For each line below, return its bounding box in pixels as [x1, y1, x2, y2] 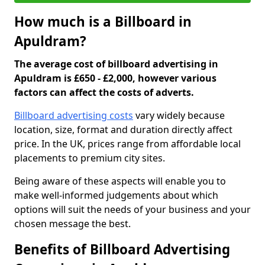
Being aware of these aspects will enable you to [14, 174, 226, 188]
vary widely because [133, 109, 225, 122]
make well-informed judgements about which [14, 189, 218, 202]
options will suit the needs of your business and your [14, 203, 251, 216]
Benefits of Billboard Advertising [14, 240, 230, 258]
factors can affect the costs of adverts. [14, 86, 194, 99]
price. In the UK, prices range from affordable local [14, 137, 241, 150]
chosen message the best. [14, 217, 131, 230]
